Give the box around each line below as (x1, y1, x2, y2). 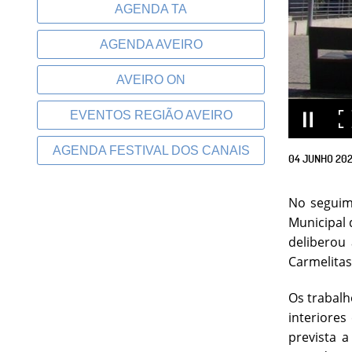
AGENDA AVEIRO (99, 38, 203, 51)
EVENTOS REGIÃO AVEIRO (69, 108, 233, 122)
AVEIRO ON (116, 73, 185, 86)
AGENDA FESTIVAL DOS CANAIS (52, 144, 250, 157)
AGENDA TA (115, 2, 187, 16)
